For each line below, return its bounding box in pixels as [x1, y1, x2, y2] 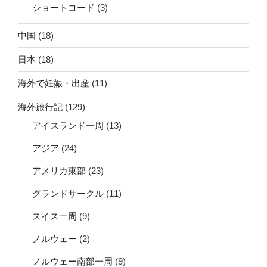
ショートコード [32, 2, 95, 13]
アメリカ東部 [32, 166, 86, 176]
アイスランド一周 [32, 120, 104, 131]
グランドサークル [32, 188, 104, 199]
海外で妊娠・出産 [18, 77, 89, 88]
